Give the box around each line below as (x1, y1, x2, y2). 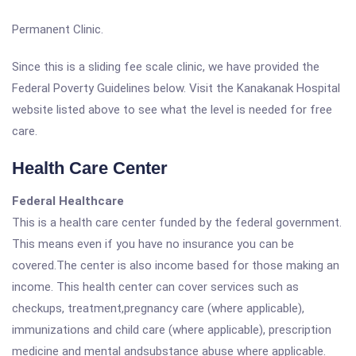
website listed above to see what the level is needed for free (12, 103, 332, 117)
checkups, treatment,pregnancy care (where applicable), (12, 301, 304, 315)
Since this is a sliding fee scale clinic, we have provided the (12, 60, 319, 74)
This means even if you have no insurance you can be (12, 237, 294, 251)
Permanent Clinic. (12, 22, 103, 37)
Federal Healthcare (12, 194, 124, 208)
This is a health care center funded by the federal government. (12, 215, 342, 230)
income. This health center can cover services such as (12, 280, 299, 294)
